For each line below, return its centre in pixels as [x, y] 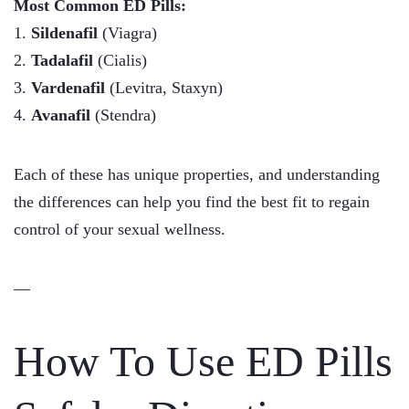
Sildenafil [64, 33]
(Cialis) [120, 60]
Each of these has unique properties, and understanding [197, 174]
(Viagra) [127, 33]
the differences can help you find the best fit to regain [192, 202]
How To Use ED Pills [203, 361]
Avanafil [61, 115]
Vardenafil [68, 88]
